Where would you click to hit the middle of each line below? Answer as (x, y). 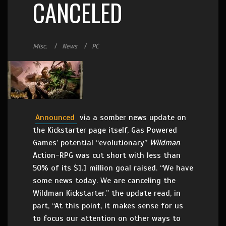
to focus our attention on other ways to (107, 218)
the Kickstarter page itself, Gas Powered (105, 130)
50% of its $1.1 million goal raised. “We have (113, 168)
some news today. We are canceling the (104, 181)
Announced (56, 118)
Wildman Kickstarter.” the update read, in (107, 193)
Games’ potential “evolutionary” (91, 143)
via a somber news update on (133, 118)
